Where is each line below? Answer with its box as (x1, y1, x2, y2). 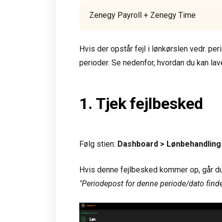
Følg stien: (79, 139, 117, 149)
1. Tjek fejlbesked (79, 94, 203, 113)
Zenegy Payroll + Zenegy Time (89, 10, 196, 20)
